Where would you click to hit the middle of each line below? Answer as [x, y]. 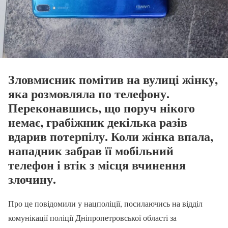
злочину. [32, 179]
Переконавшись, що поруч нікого [102, 107]
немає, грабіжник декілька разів [98, 122]
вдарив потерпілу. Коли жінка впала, [111, 136]
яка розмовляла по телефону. [89, 93]
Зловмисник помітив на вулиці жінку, [113, 79]
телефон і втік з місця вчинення [97, 164]
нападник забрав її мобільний [91, 150]
